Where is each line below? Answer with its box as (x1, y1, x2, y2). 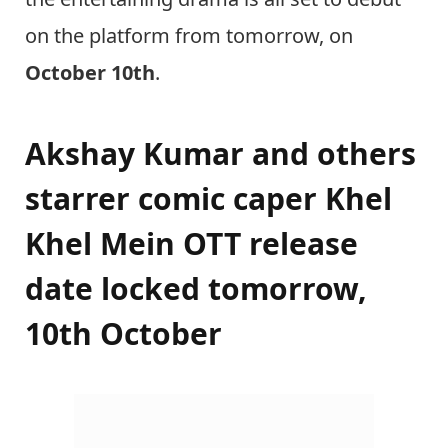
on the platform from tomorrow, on (25, 21, 353, 49)
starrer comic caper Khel (25, 178, 392, 220)
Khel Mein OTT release (25, 223, 358, 265)
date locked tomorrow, (25, 268, 367, 310)
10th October (25, 313, 222, 355)
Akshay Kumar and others (25, 133, 416, 175)
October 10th (25, 58, 155, 86)
